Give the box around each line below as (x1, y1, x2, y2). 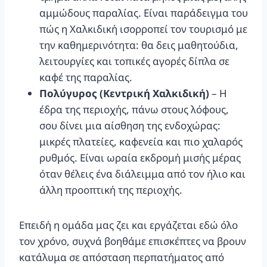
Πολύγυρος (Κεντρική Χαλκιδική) (39, 86, 209, 100)
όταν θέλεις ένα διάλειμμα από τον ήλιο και (39, 166, 246, 181)
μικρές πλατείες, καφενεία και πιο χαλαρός (39, 134, 243, 148)
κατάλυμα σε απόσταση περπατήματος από (19, 250, 224, 264)
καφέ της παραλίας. (39, 70, 132, 84)
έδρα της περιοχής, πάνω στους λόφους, (39, 102, 229, 116)
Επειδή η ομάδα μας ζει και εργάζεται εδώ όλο (19, 218, 238, 232)
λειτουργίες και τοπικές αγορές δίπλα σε (39, 54, 229, 68)
